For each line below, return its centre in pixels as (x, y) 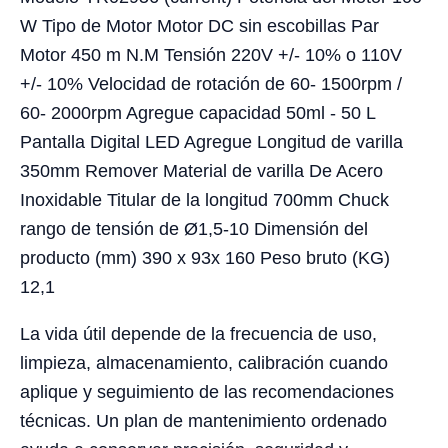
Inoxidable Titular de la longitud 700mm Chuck (204, 200)
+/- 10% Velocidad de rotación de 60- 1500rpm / (211, 84)
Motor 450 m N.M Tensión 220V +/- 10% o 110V (211, 55)
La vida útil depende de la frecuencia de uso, (198, 334)
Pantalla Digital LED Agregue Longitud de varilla (211, 142)
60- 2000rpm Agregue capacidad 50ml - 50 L (197, 113)
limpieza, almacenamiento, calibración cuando (204, 363)
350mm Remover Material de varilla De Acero (201, 171)
